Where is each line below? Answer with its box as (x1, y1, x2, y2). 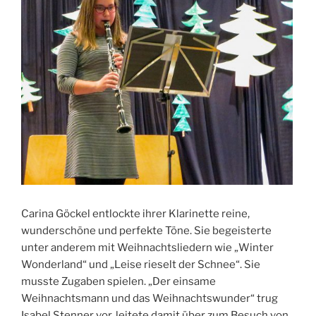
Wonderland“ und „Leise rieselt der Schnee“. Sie (21, 258, 260, 272)
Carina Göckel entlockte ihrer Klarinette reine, (21, 207, 250, 221)
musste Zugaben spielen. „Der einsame (21, 275, 216, 288)
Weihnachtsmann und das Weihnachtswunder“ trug (21, 292, 278, 305)
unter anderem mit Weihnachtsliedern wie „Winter (21, 241, 274, 255)
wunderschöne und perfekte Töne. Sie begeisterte (21, 224, 272, 238)
